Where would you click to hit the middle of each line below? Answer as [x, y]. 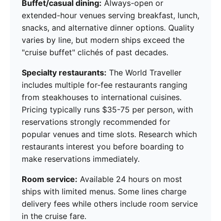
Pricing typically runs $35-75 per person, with [107, 110]
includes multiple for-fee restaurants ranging [105, 85]
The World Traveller [144, 73]
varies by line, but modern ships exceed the [103, 40]
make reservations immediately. [81, 159]
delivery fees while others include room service [110, 204]
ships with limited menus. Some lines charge [104, 192]
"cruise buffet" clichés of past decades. [95, 53]
